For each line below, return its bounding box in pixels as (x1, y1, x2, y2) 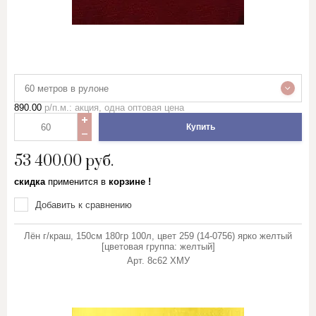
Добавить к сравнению (35, 199, 132, 210)
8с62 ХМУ (147, 255, 190, 266)
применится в (48, 176, 106, 187)
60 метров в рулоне (25, 83, 109, 94)
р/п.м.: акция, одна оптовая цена (42, 102, 184, 113)
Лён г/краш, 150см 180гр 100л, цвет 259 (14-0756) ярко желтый (24, 231, 292, 241)
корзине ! (106, 176, 151, 187)
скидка (14, 176, 48, 187)
